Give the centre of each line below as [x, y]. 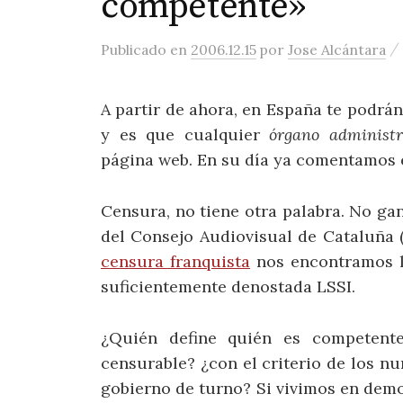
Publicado [135, 49]
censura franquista [176, 261]
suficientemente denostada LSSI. [228, 286]
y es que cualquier [185, 134]
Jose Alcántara [337, 49]
